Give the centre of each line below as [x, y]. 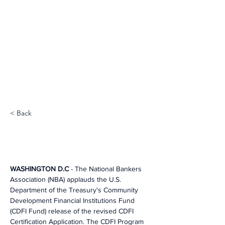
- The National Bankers [106, 169]
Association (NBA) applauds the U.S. [67, 179]
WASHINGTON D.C [39, 169]
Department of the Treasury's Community [75, 190]
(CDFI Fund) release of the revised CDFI [73, 211]
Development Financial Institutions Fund [73, 200]
